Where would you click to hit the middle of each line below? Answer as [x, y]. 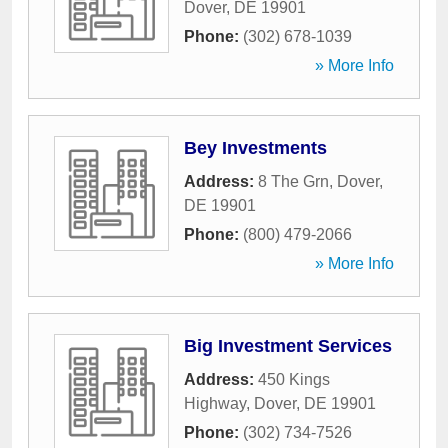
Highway [215, 403]
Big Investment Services [288, 346]
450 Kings [294, 379]
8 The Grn [293, 181]
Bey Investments [255, 148]
